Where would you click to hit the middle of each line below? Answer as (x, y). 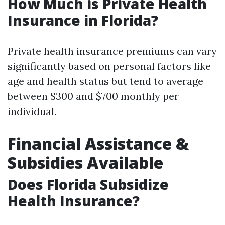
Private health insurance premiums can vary (112, 51)
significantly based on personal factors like (109, 66)
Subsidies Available (85, 162)
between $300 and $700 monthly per (93, 96)
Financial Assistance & (98, 143)
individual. (32, 111)
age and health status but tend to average (105, 81)
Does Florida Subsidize (88, 184)
